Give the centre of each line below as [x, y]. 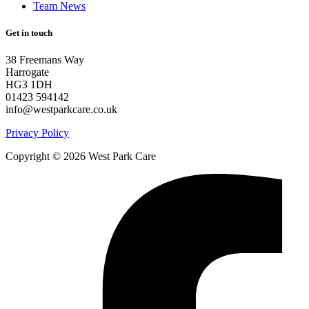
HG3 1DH [29, 85]
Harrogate [27, 72]
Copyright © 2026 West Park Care [81, 157]
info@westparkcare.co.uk [61, 110]
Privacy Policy [37, 133]
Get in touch [29, 32]
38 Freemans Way [45, 60]
